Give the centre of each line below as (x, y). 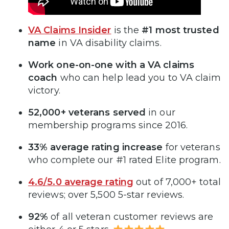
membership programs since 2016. (108, 125)
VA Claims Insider (70, 30)
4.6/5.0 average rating (81, 182)
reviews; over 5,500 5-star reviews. (106, 195)
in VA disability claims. (109, 43)
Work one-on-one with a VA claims (111, 65)
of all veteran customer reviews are (131, 217)
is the (127, 30)
